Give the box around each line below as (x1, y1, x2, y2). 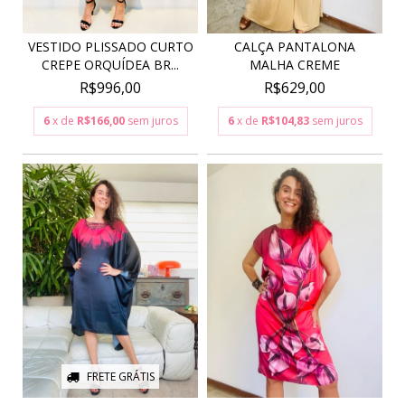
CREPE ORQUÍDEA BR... (42, 56, 179, 74)
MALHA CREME (250, 56, 340, 74)
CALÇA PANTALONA (234, 38, 355, 56)
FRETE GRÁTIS (87, 368, 155, 384)
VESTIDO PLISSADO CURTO (27, 38, 193, 56)
